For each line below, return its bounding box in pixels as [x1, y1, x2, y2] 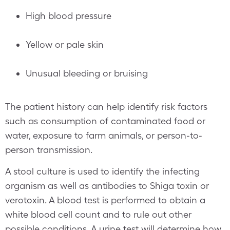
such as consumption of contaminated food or [5, 116, 205, 126]
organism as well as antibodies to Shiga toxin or [5, 180, 209, 191]
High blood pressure [26, 10, 111, 21]
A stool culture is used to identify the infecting [5, 166, 200, 177]
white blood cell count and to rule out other [5, 209, 191, 220]
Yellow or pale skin [26, 39, 104, 50]
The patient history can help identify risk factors [5, 101, 207, 112]
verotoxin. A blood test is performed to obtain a [5, 195, 205, 205]
